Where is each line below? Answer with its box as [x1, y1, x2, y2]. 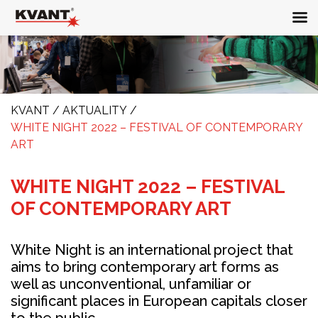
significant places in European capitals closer [11, 292, 307, 309]
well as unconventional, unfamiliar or [11, 275, 251, 292]
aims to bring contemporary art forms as [11, 258, 279, 275]
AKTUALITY [62, 103, 127, 117]
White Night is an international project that [11, 241, 293, 258]
